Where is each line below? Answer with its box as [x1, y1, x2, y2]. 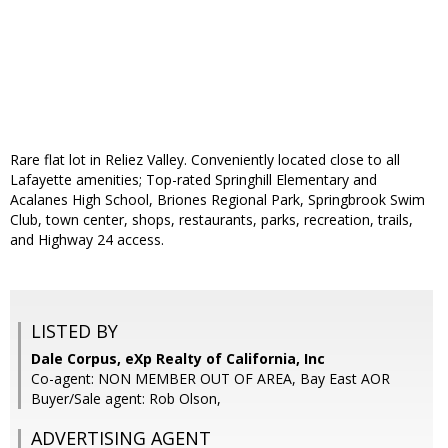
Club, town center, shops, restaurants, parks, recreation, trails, [10, 210, 413, 230]
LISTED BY [31, 319, 118, 344]
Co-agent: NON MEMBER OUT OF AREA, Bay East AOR [31, 369, 390, 389]
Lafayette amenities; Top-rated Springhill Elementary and [10, 170, 377, 190]
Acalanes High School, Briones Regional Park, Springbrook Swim [10, 190, 425, 210]
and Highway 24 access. [10, 230, 164, 250]
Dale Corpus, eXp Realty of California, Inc [31, 349, 325, 369]
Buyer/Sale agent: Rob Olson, [31, 389, 221, 409]
